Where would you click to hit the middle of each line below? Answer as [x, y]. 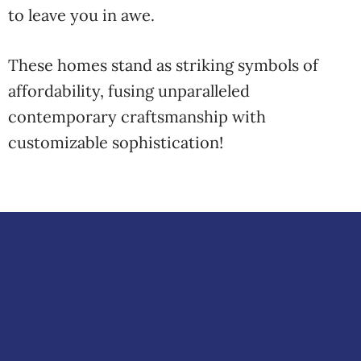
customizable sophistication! [116, 142]
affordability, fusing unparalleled [129, 91]
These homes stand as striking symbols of [163, 65]
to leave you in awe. [81, 15]
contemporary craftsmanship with [137, 116]
